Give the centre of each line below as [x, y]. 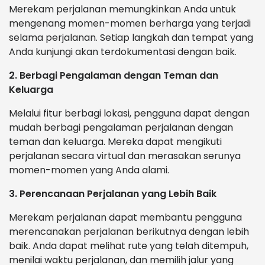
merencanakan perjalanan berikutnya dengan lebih [129, 232]
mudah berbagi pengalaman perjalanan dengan [121, 128]
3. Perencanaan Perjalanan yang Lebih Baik [113, 194]
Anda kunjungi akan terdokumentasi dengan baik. [123, 52]
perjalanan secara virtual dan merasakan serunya [125, 156]
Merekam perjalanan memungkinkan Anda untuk [122, 9]
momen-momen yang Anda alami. [89, 170]
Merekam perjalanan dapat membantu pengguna [125, 218]
